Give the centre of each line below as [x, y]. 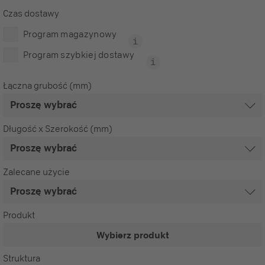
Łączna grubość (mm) [47, 85]
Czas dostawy [31, 13]
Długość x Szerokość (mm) [58, 129]
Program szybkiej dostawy [79, 55]
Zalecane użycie [36, 172]
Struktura [22, 258]
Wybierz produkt [132, 235]
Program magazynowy [70, 34]
